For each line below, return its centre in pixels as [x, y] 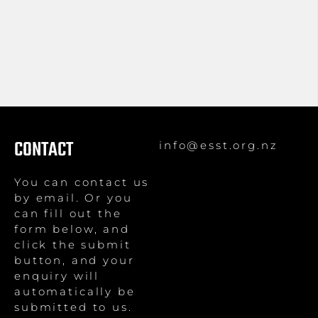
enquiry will [57, 276]
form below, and [72, 229]
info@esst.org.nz [219, 145]
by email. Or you [73, 198]
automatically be [75, 291]
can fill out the [68, 213]
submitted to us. [73, 307]
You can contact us [82, 182]
